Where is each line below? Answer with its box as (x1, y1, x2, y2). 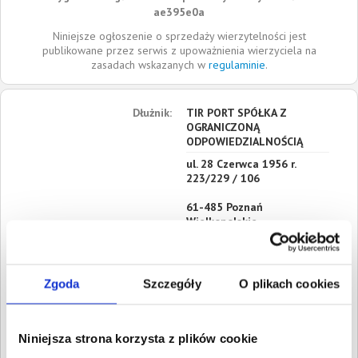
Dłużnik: (133, 105, 173, 120)
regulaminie (208, 58, 265, 72)
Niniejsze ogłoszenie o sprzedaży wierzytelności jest (52, 29, 306, 43)
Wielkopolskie (185, 214, 257, 229)
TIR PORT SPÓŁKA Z (185, 105, 287, 120)
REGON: (185, 259, 225, 273)
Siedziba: (185, 237, 231, 251)
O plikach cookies (239, 276, 340, 291)
